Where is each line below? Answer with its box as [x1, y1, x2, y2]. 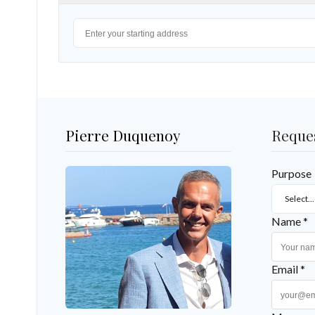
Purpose [271, 167, 311, 181]
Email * [271, 262, 305, 276]
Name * [271, 214, 308, 229]
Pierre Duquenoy [65, 125, 181, 146]
